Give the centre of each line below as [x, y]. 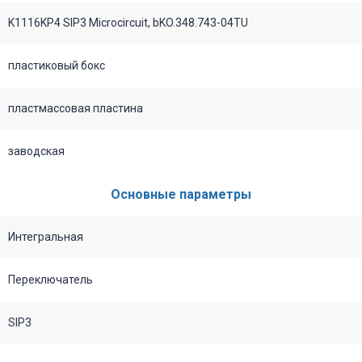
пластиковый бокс [57, 65]
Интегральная [46, 236]
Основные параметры [181, 194]
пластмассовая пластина [76, 108]
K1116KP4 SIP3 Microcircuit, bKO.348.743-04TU [128, 22]
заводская [36, 151]
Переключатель [51, 279]
